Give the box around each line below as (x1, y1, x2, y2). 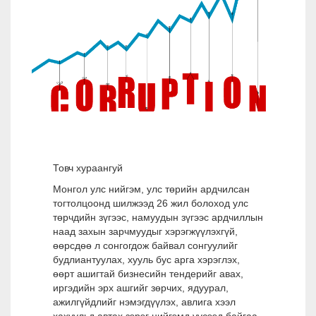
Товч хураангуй (53, 162, 123, 174)
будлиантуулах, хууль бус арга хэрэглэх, (53, 254, 240, 265)
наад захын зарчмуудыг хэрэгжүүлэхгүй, (53, 226, 238, 237)
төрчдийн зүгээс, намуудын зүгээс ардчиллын (53, 212, 263, 223)
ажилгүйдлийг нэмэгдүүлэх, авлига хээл (53, 296, 236, 308)
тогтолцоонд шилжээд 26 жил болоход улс (53, 197, 248, 209)
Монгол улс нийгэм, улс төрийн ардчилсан (53, 183, 250, 195)
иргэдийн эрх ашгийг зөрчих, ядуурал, (53, 282, 229, 293)
